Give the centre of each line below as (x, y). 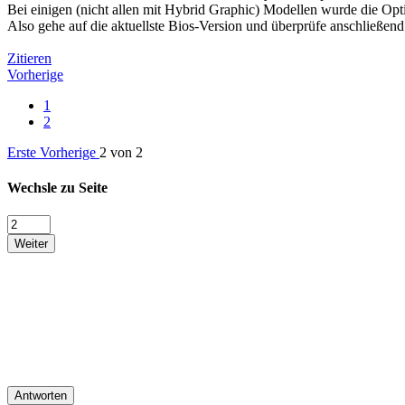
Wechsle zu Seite (57, 187)
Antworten (41, 396)
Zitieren (29, 58)
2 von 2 (121, 152)
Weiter (31, 244)
